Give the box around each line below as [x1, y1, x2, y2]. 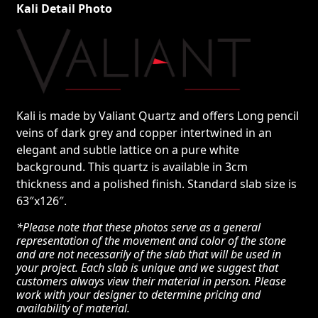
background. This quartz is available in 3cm [16, 158, 248, 175]
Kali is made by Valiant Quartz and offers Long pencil [16, 107, 300, 124]
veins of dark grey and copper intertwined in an [16, 124, 273, 141]
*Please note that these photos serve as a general [16, 219, 261, 235]
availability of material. [16, 300, 131, 316]
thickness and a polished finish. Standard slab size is [16, 175, 297, 192]
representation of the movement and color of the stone [16, 232, 287, 248]
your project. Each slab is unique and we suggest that [16, 259, 279, 275]
